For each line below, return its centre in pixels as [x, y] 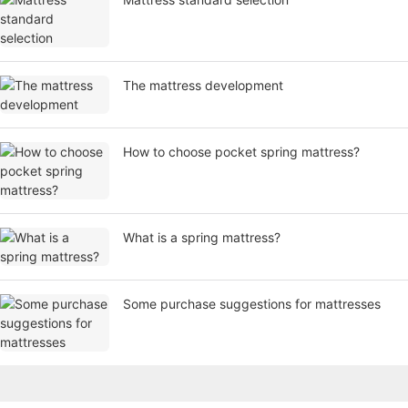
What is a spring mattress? [202, 238]
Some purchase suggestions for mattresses [252, 304]
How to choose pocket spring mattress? [241, 152]
